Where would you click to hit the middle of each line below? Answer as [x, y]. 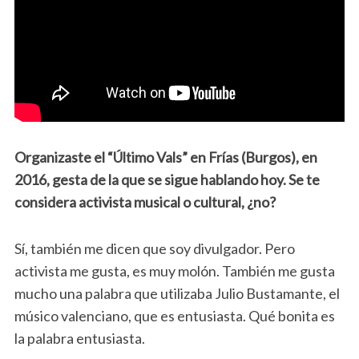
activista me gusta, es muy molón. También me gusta [174, 271]
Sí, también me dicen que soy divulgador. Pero [154, 249]
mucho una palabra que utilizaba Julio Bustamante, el [177, 294]
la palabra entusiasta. [79, 339]
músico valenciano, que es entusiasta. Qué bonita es [174, 316]
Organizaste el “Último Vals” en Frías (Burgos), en [165, 157]
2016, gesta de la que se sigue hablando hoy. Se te [167, 180]
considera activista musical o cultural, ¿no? [145, 202]
